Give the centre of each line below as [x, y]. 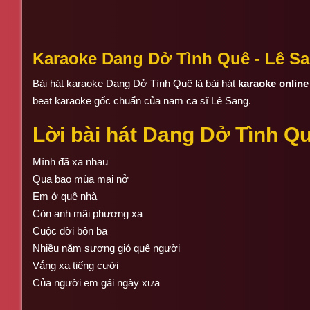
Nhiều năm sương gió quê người [106, 248]
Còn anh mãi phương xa [88, 213]
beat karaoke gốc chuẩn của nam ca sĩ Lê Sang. [142, 100]
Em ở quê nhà [65, 196]
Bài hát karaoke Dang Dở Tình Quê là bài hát [135, 83]
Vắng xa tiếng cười [75, 265]
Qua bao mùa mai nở [81, 179]
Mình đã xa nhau [70, 161]
